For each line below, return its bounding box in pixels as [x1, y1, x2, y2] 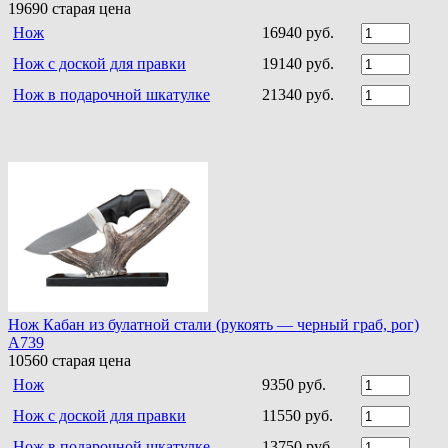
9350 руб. [262, 375, 326, 393]
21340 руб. [262, 86, 334, 104]
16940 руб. [262, 24, 334, 42]
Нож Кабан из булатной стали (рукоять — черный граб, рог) [8, 315, 419, 333]
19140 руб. [262, 55, 334, 73]
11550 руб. [262, 406, 333, 424]
